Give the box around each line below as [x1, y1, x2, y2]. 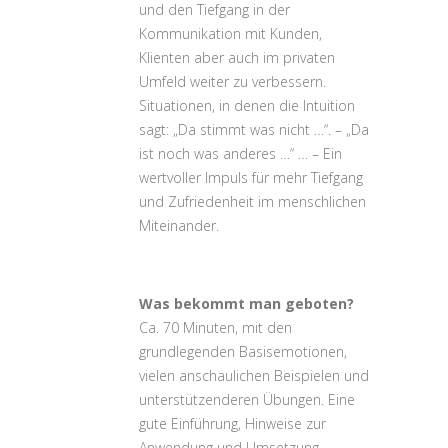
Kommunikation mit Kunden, [139, 24, 322, 43]
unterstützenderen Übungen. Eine [139, 390, 355, 409]
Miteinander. [139, 216, 219, 235]
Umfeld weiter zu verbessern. [139, 72, 326, 91]
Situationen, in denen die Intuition [139, 96, 355, 115]
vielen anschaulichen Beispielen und [139, 366, 369, 385]
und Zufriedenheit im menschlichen [139, 192, 366, 211]
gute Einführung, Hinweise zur [139, 414, 326, 433]
